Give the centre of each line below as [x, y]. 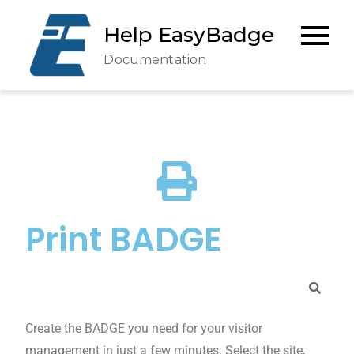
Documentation [155, 59]
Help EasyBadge [189, 34]
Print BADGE [124, 239]
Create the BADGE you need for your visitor [144, 328]
